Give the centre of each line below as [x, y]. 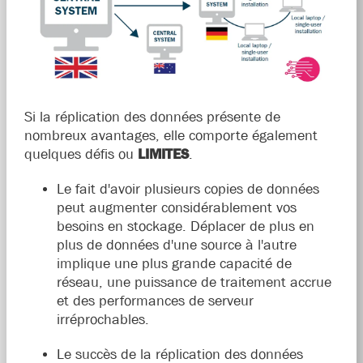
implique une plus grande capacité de [174, 264]
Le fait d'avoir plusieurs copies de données [188, 189]
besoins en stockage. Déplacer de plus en [185, 226]
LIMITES [163, 154]
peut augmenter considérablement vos [176, 208]
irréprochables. [102, 320]
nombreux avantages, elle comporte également [171, 136]
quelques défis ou [81, 154]
